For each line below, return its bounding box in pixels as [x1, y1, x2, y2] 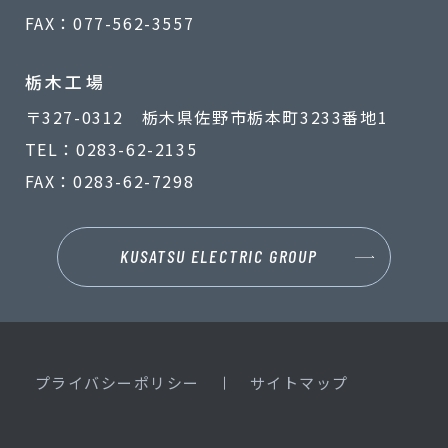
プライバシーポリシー [34, 371, 200, 393]
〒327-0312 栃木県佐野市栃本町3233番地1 [24, 104, 389, 129]
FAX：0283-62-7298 [24, 168, 195, 193]
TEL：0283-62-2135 [24, 136, 198, 161]
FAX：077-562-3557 [24, 10, 195, 35]
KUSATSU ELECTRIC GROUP [120, 244, 318, 267]
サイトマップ [249, 371, 349, 393]
